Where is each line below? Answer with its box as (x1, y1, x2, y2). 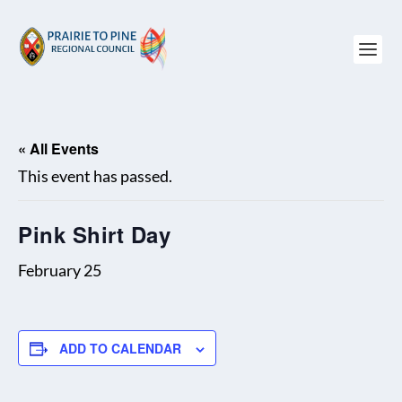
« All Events (18, 138, 99, 159)
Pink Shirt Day (18, 219, 170, 249)
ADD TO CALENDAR (59, 339, 181, 357)
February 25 (18, 260, 101, 280)
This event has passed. (18, 166, 172, 186)
